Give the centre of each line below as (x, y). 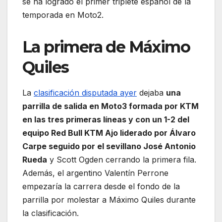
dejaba (151, 92)
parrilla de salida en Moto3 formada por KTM (111, 106)
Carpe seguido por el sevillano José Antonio (109, 146)
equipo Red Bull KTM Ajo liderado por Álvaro (109, 133)
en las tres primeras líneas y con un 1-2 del (106, 119)
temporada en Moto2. (63, 15)
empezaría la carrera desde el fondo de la (101, 186)
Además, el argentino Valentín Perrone (95, 173)
